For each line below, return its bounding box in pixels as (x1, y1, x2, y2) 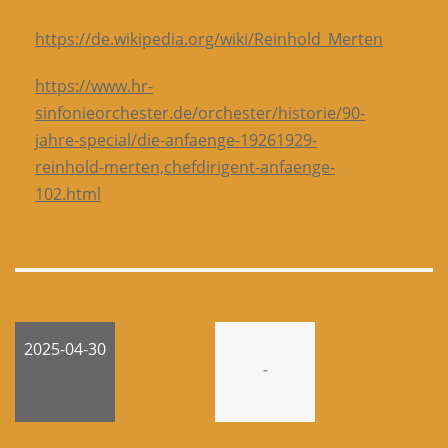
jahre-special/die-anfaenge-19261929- (35, 128, 317, 151)
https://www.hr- (35, 74, 153, 97)
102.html (35, 182, 101, 205)
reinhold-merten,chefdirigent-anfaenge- (35, 155, 335, 178)
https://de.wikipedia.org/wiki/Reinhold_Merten (35, 27, 383, 50)
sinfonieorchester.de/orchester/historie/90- (35, 101, 365, 124)
